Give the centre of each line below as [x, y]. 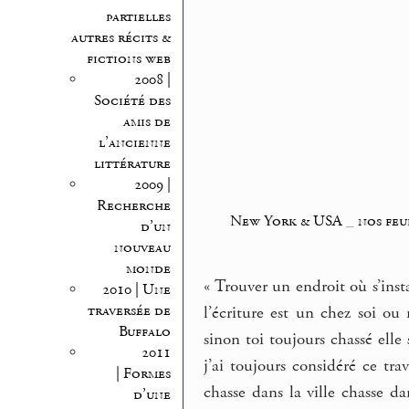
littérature [132, 163]
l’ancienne [134, 142]
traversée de [129, 310]
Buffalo [144, 331]
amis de [147, 121]
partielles [138, 16]
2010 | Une [136, 289]
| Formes [143, 373]
